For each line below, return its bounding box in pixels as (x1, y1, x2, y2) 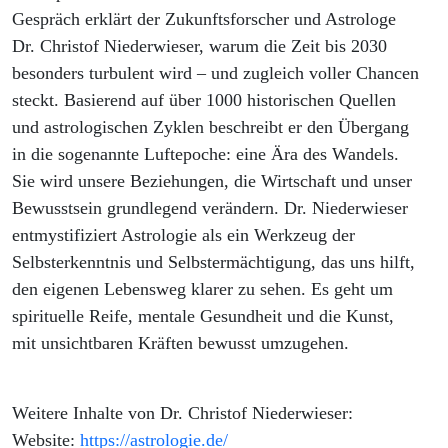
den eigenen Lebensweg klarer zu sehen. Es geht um (12, 279, 393, 300)
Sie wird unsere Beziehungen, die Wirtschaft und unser (12, 171, 412, 192)
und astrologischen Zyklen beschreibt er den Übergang (12, 117, 409, 138)
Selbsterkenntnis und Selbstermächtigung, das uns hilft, (12, 252, 415, 273)
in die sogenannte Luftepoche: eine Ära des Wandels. (12, 144, 399, 165)
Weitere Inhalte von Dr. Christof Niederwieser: (12, 403, 353, 424)
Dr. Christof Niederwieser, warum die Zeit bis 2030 (12, 36, 387, 57)
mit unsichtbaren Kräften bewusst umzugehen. (12, 333, 349, 354)
